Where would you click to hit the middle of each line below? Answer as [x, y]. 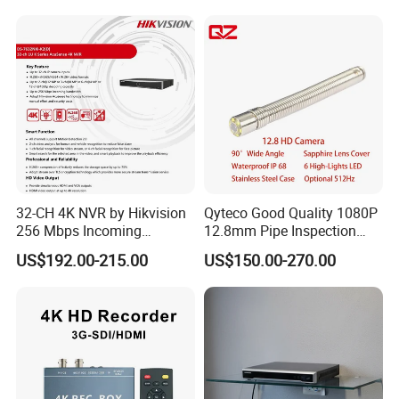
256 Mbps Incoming [79, 230]
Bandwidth [50, 248]
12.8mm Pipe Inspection [280, 230]
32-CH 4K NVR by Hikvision [102, 212]
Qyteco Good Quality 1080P [290, 212]
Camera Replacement [271, 248]
